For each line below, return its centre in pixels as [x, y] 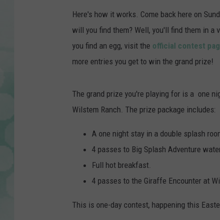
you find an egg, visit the [112, 46]
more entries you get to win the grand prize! [143, 62]
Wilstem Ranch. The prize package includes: [144, 110]
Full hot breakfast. [122, 165]
